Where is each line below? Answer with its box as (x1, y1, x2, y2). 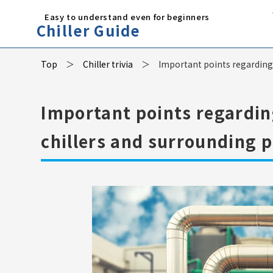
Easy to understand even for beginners (44, 10, 210, 23)
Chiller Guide (37, 19, 141, 41)
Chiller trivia (83, 58, 133, 70)
